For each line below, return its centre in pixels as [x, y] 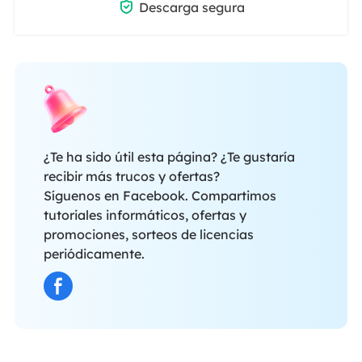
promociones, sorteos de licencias [148, 234]
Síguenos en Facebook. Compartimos [160, 195]
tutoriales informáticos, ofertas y [145, 215]
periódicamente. [94, 253]
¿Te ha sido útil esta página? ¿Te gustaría [169, 156]
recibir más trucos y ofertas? [131, 176]
